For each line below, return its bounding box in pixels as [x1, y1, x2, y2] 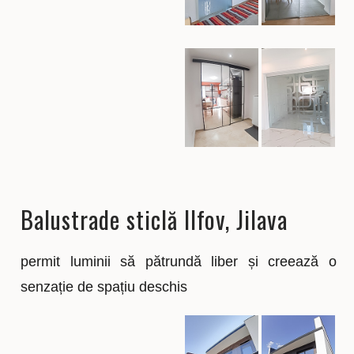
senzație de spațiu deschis [21, 278, 188, 295]
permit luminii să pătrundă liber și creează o [21, 253, 337, 269]
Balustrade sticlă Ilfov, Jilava [21, 201, 288, 237]
